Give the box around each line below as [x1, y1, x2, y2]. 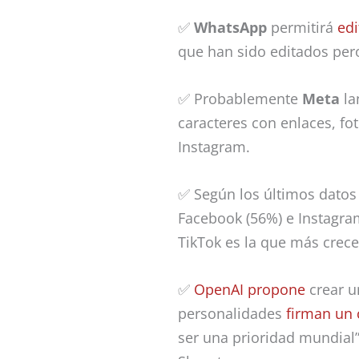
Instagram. [178, 136, 250, 156]
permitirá [267, 18, 337, 38]
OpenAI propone [194, 279, 305, 299]
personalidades [178, 303, 286, 323]
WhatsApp [194, 18, 267, 38]
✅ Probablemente [178, 88, 302, 108]
